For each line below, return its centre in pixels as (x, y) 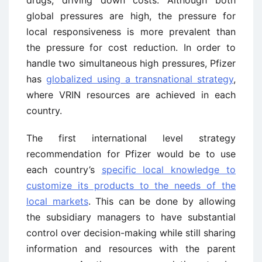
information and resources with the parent (131, 248)
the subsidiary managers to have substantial (131, 217)
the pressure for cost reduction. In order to (131, 47)
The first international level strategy (131, 138)
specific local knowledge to (169, 169)
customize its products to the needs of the (131, 185)
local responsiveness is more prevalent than (131, 31)
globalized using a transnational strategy (140, 79)
